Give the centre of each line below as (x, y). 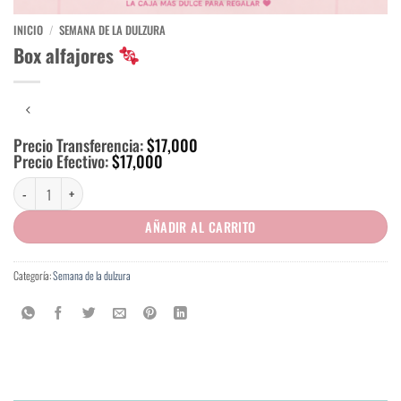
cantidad (105, 185)
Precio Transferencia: (80, 144)
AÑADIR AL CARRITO (200, 227)
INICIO (28, 30)
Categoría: (33, 275)
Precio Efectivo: (63, 160)
